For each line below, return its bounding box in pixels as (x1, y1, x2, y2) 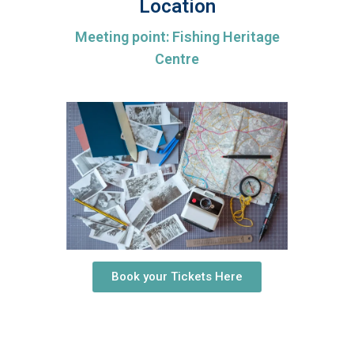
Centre (155, 51, 199, 67)
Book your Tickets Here (111, 269, 243, 284)
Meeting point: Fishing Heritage (74, 28, 280, 45)
